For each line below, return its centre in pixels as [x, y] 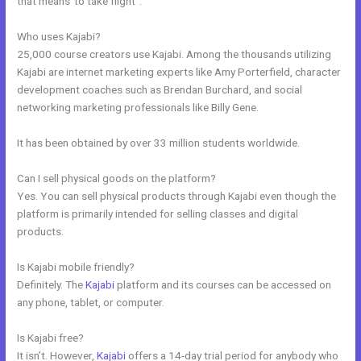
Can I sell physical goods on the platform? [117, 178]
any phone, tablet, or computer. [91, 302]
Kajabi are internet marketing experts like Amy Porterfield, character [179, 72]
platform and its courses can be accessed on [223, 284]
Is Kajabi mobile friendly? [76, 266]
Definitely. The [52, 284]
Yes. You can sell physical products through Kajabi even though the [177, 195]
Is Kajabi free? [51, 337]
